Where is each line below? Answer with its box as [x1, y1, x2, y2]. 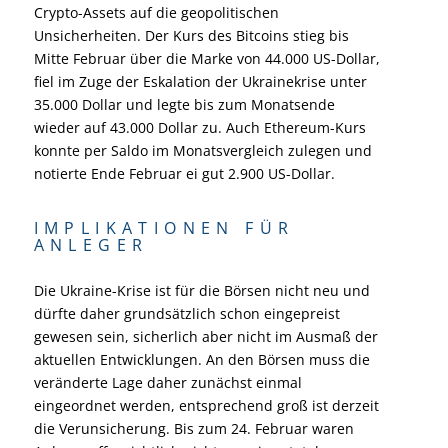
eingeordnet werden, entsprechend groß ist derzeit [33, 395, 379, 415]
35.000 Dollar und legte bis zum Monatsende [33, 94, 335, 114]
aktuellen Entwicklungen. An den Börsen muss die [33, 349, 370, 369]
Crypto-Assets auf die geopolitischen [33, 2, 279, 22]
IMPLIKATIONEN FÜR [33, 216, 295, 239]
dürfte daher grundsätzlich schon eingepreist [33, 303, 340, 323]
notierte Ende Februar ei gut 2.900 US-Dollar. [33, 163, 335, 183]
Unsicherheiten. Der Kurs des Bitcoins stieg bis [33, 25, 349, 45]
